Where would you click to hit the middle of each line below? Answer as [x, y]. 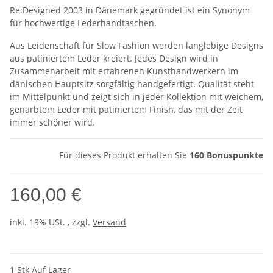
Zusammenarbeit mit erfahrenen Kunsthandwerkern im [124, 71]
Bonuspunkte [234, 155]
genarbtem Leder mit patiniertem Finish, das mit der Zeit [126, 110]
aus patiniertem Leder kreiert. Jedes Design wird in [114, 58]
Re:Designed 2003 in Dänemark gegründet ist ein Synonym [130, 10]
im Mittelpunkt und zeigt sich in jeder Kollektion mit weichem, [136, 97]
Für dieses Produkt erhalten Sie [124, 155]
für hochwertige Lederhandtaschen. [83, 23]
